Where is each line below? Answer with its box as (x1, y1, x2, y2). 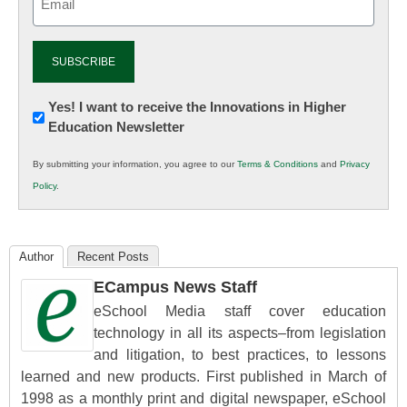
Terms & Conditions (237, 159, 318, 170)
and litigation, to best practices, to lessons (94, 347, 386, 363)
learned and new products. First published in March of (21, 369, 386, 385)
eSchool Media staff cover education (94, 303, 386, 320)
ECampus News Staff (94, 278, 257, 297)
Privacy (340, 159, 370, 170)
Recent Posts (77, 250, 149, 264)
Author (19, 250, 54, 264)
